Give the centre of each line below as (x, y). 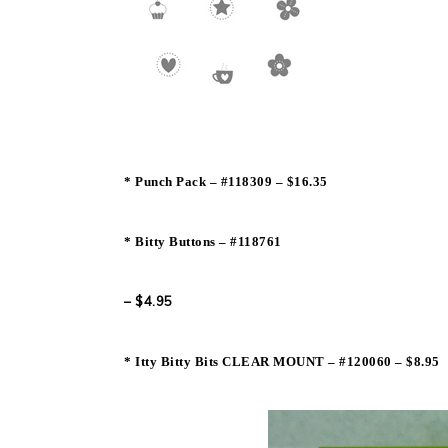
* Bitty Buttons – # (181, 241)
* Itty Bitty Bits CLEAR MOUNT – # (235, 361)
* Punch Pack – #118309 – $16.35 (226, 181)
